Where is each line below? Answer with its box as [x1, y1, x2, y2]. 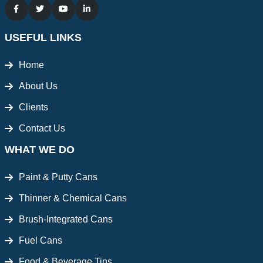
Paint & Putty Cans [18, 172, 97, 183]
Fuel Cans [18, 235, 62, 246]
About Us [18, 81, 58, 92]
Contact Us [18, 123, 65, 134]
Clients [18, 102, 48, 113]
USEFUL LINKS [4, 32, 82, 44]
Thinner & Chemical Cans [18, 193, 127, 204]
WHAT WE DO [4, 144, 75, 156]
